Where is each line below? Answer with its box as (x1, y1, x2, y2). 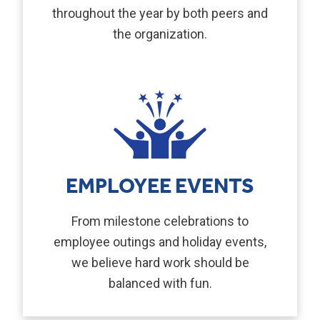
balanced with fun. (108, 276, 212, 291)
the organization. (113, 26, 207, 42)
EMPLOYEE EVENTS (66, 166, 254, 209)
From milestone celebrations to (71, 214, 249, 229)
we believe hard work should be (71, 255, 249, 271)
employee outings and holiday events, (54, 234, 266, 250)
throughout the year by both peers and (52, 6, 268, 21)
